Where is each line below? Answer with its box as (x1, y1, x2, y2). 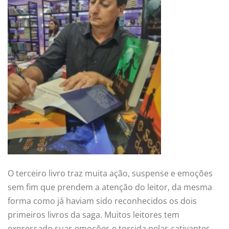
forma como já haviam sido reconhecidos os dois (8, 195, 197, 207)
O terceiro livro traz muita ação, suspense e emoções (8, 168, 213, 179)
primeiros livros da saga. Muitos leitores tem (8, 209, 179, 221)
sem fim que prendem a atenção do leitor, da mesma (8, 181, 212, 193)
